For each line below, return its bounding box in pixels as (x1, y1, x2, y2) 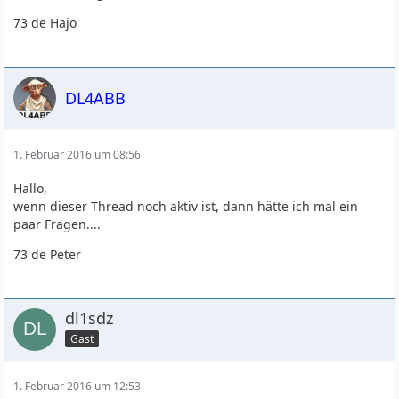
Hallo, (13, 180, 48, 197)
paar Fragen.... (13, 216, 102, 232)
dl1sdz (65, 307, 114, 329)
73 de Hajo (13, 14, 77, 31)
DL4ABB (65, 86, 126, 109)
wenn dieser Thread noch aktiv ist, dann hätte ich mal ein (13, 198, 359, 215)
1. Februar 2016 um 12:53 (13, 379, 142, 394)
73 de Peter (13, 246, 82, 263)
